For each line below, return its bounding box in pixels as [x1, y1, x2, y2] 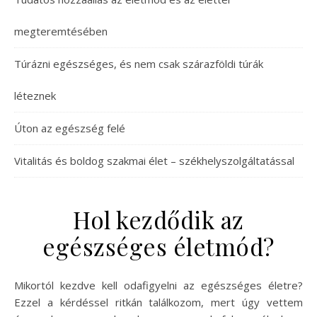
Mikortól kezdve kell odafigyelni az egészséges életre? [14, 278, 23, 292]
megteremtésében [14, 24, 108, 38]
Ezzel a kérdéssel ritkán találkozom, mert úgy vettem [14, 295, 303, 309]
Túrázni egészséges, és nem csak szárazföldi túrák [14, 57, 263, 71]
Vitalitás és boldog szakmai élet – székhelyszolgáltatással [14, 154, 294, 168]
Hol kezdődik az [73, 204, 244, 235]
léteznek [14, 88, 56, 103]
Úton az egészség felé [14, 121, 125, 135]
